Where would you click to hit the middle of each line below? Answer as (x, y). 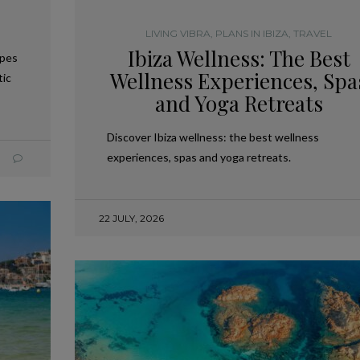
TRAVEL (313, 33)
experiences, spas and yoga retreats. (198, 157)
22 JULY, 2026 (131, 218)
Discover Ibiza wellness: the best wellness (213, 137)
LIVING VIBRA (178, 33)
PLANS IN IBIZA (252, 33)
